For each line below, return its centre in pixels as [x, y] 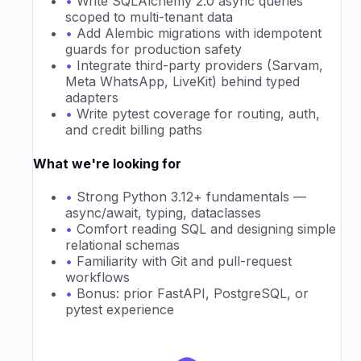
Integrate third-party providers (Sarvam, [200, 66]
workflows [98, 277]
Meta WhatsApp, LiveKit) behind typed [183, 82]
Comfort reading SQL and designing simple [206, 229]
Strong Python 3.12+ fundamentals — [191, 197]
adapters [92, 98]
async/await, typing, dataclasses [163, 213]
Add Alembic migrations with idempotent [199, 33]
